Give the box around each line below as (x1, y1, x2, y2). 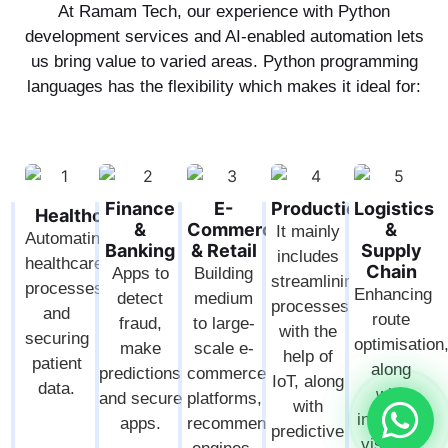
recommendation (187, 413, 312, 433)
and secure (98, 388, 182, 408)
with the (278, 321, 337, 341)
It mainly (275, 221, 340, 241)
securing (25, 328, 89, 348)
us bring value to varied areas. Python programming (30, 52, 418, 72)
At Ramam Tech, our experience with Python (58, 2, 390, 22)
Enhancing (354, 284, 433, 304)
